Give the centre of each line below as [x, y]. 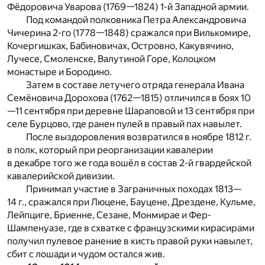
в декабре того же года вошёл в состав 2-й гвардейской [129, 163]
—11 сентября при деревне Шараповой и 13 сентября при [131, 111]
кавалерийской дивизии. [61, 176]
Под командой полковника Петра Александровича [136, 20]
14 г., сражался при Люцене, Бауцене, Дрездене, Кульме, [131, 202]
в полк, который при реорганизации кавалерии [110, 150]
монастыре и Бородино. [59, 72]
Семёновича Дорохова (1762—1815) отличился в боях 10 [129, 98]
